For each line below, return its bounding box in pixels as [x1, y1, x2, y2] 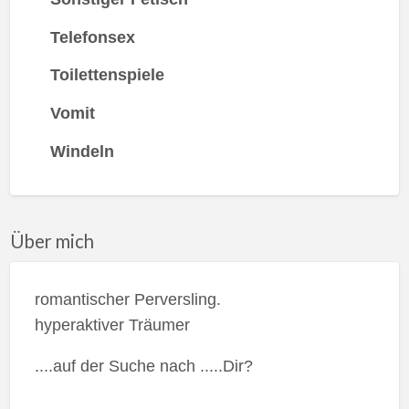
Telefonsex [49, 27, 135, 47]
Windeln [49, 142, 114, 162]
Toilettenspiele [49, 66, 164, 85]
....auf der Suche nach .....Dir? [34, 356, 253, 375]
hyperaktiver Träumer [34, 315, 190, 334]
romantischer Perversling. [34, 289, 221, 309]
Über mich [9, 230, 94, 253]
